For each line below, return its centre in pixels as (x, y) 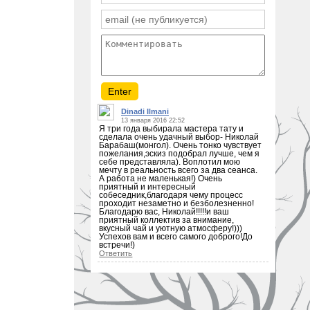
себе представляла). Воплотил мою (170, 162)
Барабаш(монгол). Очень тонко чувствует (181, 145)
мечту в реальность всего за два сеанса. (179, 170)
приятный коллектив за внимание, (167, 220)
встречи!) (117, 245)
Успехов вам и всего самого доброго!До (176, 236)
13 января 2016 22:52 (153, 120)
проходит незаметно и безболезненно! (177, 203)
